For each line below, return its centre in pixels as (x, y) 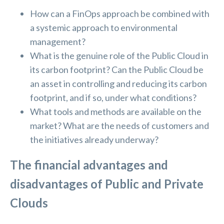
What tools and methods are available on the (116, 112)
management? (58, 42)
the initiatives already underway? (94, 140)
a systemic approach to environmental (104, 28)
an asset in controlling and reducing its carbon (118, 84)
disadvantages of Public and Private (107, 184)
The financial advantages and (89, 165)
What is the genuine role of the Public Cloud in (119, 56)
